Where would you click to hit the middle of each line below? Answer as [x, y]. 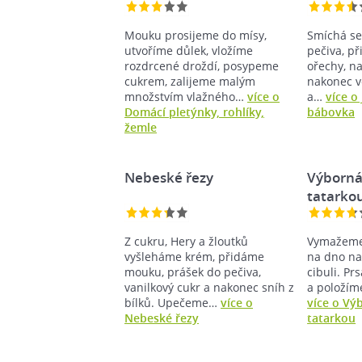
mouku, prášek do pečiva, [193, 271]
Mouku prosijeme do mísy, [196, 35]
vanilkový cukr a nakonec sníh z [209, 287]
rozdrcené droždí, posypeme [202, 65]
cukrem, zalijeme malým [190, 81]
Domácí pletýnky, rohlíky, [194, 112]
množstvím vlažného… [186, 96]
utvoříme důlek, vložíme [189, 50]
